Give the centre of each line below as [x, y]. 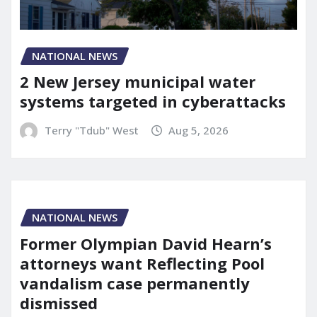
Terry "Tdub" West [91, 131]
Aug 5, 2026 [199, 131]
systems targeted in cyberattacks [153, 102]
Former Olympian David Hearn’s [146, 243]
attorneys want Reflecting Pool [142, 263]
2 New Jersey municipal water [138, 82]
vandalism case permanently [135, 283]
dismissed [59, 302]
